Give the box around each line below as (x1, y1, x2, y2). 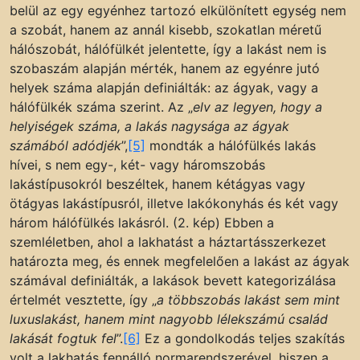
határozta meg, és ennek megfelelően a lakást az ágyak (10, 252, 350, 269)
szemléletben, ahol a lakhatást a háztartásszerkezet (10, 233, 326, 250)
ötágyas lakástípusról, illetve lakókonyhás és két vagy (10, 194, 338, 211)
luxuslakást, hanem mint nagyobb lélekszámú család (10, 310, 328, 327)
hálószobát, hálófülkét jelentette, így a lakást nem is (10, 40, 326, 57)
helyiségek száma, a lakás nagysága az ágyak (10, 117, 289, 134)
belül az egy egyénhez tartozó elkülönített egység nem (10, 2, 346, 18)
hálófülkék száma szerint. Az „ (10, 98, 193, 115)
